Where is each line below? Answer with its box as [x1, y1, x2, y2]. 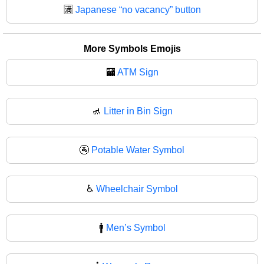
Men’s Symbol [105, 222, 166, 233]
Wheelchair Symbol [95, 183, 178, 194]
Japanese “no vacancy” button [75, 4, 201, 15]
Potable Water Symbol [91, 144, 184, 155]
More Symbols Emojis [83, 43, 181, 54]
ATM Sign [117, 67, 159, 77]
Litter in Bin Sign [103, 105, 173, 116]
